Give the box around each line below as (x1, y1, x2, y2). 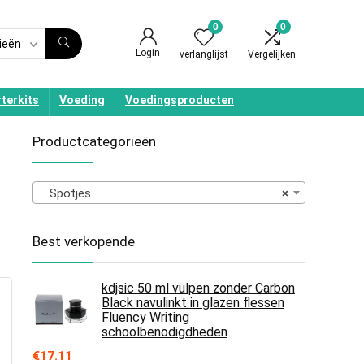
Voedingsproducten (125, 93, 234, 106)
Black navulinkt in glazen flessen (102, 295, 284, 310)
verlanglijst (180, 48, 228, 60)
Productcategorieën (32, 133, 156, 149)
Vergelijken (248, 48, 296, 60)
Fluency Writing (102, 310, 189, 325)
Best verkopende (32, 233, 135, 249)
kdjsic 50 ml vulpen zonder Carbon (102, 280, 295, 296)
